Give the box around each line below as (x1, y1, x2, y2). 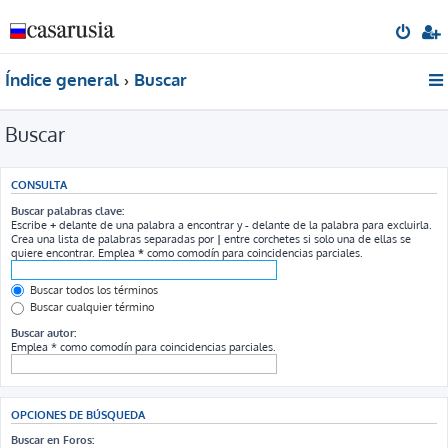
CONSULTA (11, 178, 67, 192)
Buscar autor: (11, 325, 76, 340)
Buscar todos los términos (27, 282, 158, 297)
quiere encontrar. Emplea (11, 245, 138, 260)
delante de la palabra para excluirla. (249, 217, 432, 232)
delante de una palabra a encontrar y (56, 217, 245, 232)
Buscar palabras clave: (11, 203, 124, 218)
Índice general (5, 69, 119, 90)
